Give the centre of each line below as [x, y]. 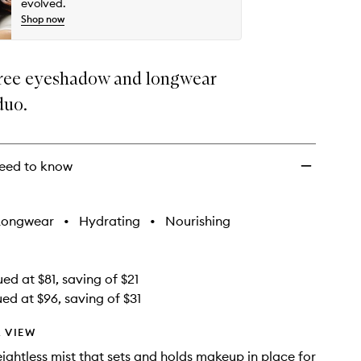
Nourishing [198, 221]
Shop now [43, 19]
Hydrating [110, 221]
